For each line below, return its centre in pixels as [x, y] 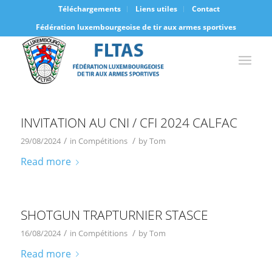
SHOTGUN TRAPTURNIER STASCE [114, 215]
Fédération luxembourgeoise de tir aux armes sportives [136, 27]
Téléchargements [89, 9]
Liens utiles [156, 9]
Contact [206, 9]
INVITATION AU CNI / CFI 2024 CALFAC [129, 123]
